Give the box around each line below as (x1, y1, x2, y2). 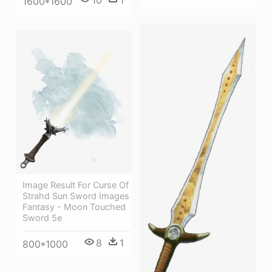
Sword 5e (22, 212, 62, 223)
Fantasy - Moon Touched (22, 202, 126, 212)
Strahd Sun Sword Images (22, 191, 129, 202)
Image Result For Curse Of (22, 180, 129, 191)
